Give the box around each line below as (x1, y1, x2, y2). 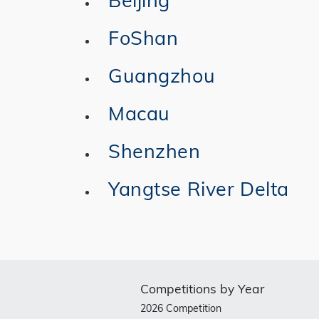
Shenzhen (108, 138, 201, 163)
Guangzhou (108, 63, 216, 88)
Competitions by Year (140, 281, 264, 296)
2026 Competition (140, 302, 221, 315)
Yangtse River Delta (108, 176, 290, 201)
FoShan (108, 25, 179, 50)
